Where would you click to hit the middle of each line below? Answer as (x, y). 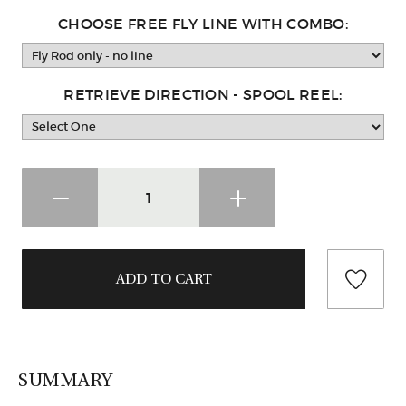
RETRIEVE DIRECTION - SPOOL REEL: (203, 95)
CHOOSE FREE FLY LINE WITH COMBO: (203, 23)
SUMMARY (66, 379)
